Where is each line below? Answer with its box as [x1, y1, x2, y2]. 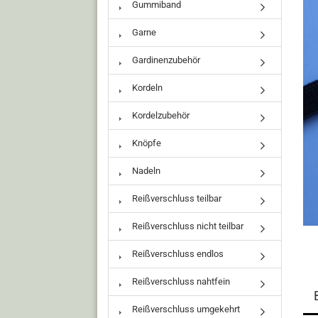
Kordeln [130, 82, 163, 93]
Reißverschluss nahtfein [130, 276, 230, 287]
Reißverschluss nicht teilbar [130, 221, 243, 231]
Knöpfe [130, 138, 161, 148]
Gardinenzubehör [130, 55, 200, 65]
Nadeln [130, 165, 160, 176]
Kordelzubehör [130, 110, 190, 121]
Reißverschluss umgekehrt [130, 304, 240, 314]
